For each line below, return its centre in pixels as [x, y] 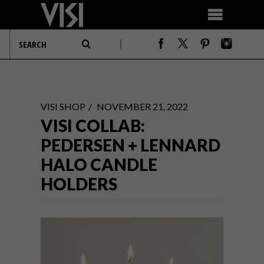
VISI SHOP [63, 106]
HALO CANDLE [99, 164]
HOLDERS [79, 184]
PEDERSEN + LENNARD [131, 145]
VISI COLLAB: [93, 126]
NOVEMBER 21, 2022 [142, 106]
